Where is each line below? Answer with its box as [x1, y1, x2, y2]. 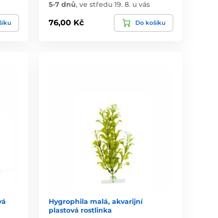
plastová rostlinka [49, 206, 112, 215]
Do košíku [135, 18, 165, 26]
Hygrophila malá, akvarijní [49, 197, 143, 206]
